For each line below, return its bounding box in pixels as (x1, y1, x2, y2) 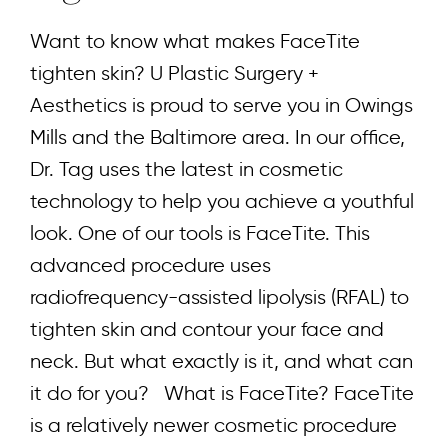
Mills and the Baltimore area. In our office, (30, 125, 405, 150)
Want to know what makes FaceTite (30, 29, 360, 54)
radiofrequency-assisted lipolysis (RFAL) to (30, 285, 409, 310)
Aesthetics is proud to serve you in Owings (30, 93, 413, 118)
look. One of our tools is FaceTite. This (30, 221, 370, 246)
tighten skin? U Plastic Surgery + (30, 61, 319, 86)
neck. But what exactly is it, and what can (30, 349, 413, 374)
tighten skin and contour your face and (30, 317, 384, 342)
